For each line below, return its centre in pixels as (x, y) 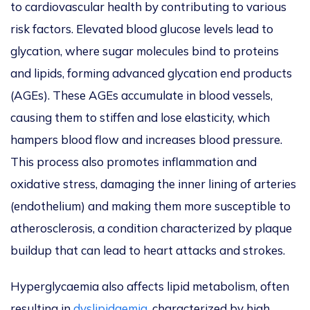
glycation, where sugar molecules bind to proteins (145, 51)
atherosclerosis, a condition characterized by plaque (151, 228)
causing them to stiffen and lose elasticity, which (140, 118)
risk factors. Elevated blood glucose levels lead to (142, 29)
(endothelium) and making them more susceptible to (151, 206)
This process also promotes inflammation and (134, 162)
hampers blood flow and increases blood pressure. (146, 140)
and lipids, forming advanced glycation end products (151, 73)
